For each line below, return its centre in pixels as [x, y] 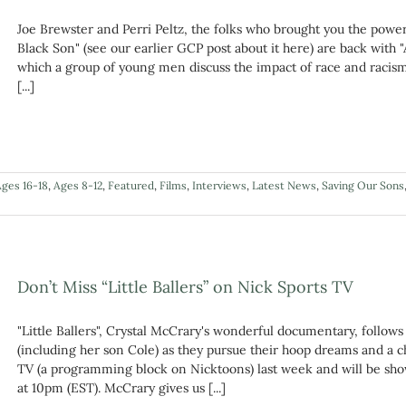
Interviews [219, 185]
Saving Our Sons [363, 185]
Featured [131, 185]
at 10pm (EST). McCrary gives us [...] [121, 387]
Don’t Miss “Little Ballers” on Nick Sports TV [185, 286]
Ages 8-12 [78, 185]
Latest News [284, 185]
